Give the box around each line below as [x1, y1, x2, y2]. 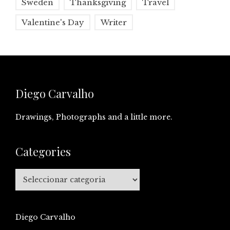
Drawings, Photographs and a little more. [15, 112, 172, 122]
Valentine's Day [22, 17, 84, 28]
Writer [101, 17, 127, 28]
